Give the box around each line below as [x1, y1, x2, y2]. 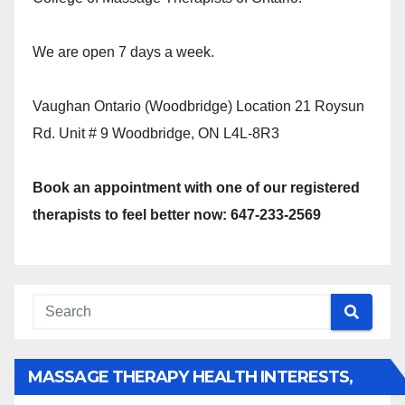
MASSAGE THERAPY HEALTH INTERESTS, [28, 367, 353, 387]
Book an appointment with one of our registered [33, 180, 360, 195]
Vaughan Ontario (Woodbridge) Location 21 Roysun [33, 99, 364, 114]
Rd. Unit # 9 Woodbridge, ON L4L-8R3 [33, 126, 279, 141]
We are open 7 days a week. [33, 44, 214, 60]
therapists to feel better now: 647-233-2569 [33, 207, 321, 222]
